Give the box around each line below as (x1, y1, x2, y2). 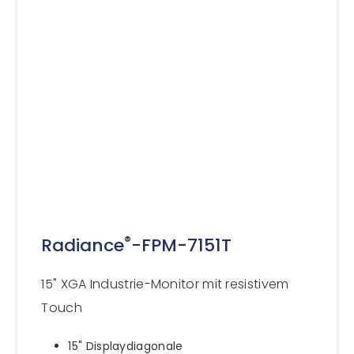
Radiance (41, 232, 125, 258)
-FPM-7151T (131, 232, 232, 258)
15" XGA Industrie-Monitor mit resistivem (41, 274, 289, 293)
